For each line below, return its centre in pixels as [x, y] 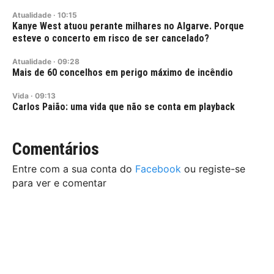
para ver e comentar [59, 183]
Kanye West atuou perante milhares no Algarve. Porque [128, 26]
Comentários [56, 149]
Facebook [158, 169]
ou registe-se [213, 169]
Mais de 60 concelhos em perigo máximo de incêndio [123, 73]
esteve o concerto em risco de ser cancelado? [111, 39]
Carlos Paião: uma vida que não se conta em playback [124, 107]
